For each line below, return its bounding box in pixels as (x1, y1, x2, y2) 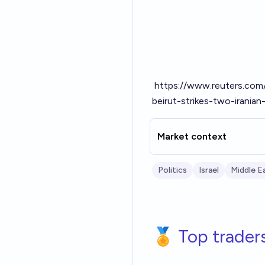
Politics (158, 165, 187, 175)
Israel (199, 165, 219, 175)
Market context (157, 131, 227, 142)
